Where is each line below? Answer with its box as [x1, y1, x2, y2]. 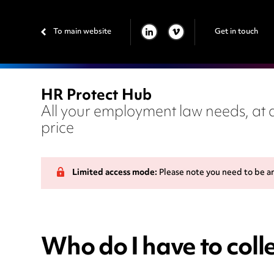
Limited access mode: [72, 165, 158, 182]
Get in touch [214, 23, 258, 40]
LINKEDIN [127, 28, 176, 50]
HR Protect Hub [41, 81, 152, 112]
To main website [53, 23, 112, 40]
